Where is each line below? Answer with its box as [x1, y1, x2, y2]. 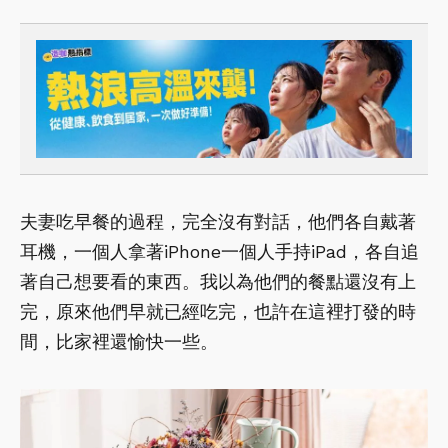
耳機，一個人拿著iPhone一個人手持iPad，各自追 [20, 240, 419, 262]
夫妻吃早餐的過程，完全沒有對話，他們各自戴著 [20, 210, 416, 232]
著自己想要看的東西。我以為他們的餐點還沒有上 [20, 270, 416, 292]
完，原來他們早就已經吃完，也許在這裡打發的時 [20, 300, 416, 322]
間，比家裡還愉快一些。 [20, 330, 218, 352]
